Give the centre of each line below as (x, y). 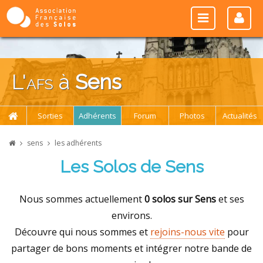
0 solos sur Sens (180, 199)
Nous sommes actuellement (82, 199)
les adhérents (78, 143)
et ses (230, 199)
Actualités (240, 116)
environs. (131, 215)
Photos (192, 116)
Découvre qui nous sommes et (82, 232)
